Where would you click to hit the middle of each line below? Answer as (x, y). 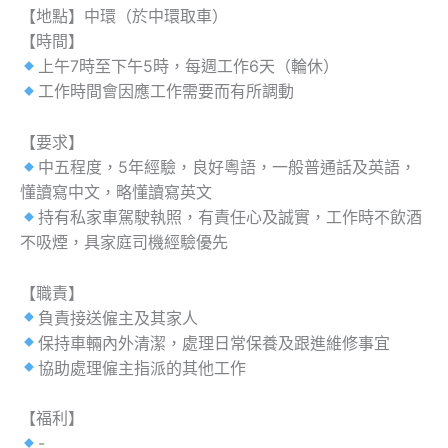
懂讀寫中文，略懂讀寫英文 (116, 191)
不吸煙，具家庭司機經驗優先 (124, 241)
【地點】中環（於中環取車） (124, 16)
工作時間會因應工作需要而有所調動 (166, 91)
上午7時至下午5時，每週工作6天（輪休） (189, 66)
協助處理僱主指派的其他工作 (142, 367)
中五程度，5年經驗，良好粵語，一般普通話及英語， (227, 166)
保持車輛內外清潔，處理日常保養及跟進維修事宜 (214, 342)
